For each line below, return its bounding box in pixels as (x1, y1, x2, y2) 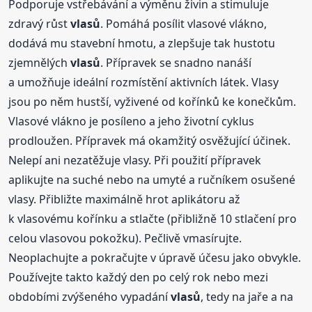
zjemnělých (8, 54, 71, 70)
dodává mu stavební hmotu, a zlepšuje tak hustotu (8, 35, 276, 51)
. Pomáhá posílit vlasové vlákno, (100, 15, 267, 31)
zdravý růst (8, 15, 71, 31)
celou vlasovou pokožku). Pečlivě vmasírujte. (8, 230, 242, 246)
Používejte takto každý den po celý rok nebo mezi (8, 269, 269, 285)
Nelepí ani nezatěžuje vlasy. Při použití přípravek (8, 152, 262, 168)
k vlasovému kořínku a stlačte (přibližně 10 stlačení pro (8, 210, 297, 226)
